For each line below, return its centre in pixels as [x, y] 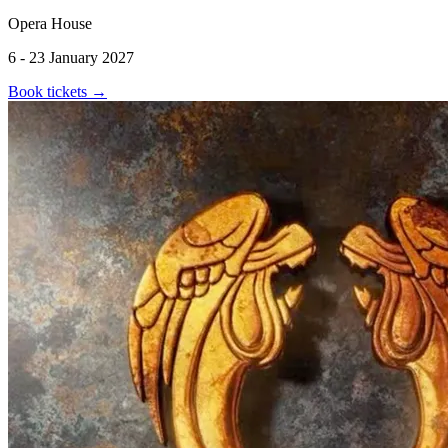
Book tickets [49, 91]
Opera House [50, 23]
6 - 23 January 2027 [71, 57]
